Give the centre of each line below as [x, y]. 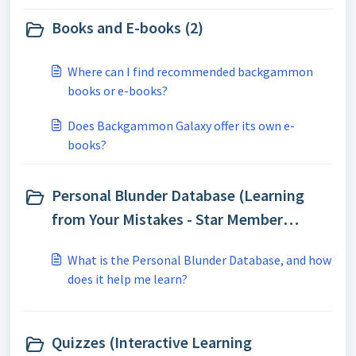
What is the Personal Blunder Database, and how [199, 260]
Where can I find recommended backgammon [190, 72]
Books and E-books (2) [128, 27]
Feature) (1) [92, 243]
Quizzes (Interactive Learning [152, 342]
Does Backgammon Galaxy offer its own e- [181, 126]
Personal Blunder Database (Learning [178, 195]
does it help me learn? [128, 279]
